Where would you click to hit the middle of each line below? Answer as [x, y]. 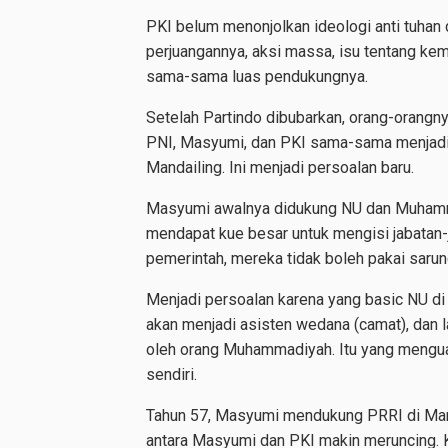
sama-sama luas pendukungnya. [257, 76]
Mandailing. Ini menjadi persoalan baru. [280, 167]
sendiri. [171, 374]
